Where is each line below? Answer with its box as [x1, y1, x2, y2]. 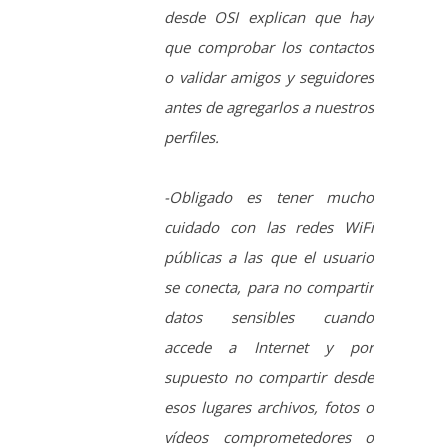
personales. [164, 325, 243, 346]
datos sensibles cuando [164, 175, 374, 196]
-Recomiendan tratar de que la [164, 385, 374, 406]
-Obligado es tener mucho [164, 55, 374, 76]
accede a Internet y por [164, 205, 374, 226]
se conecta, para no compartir [164, 145, 374, 166]
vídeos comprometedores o [164, 295, 374, 316]
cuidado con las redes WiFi [164, 85, 374, 106]
